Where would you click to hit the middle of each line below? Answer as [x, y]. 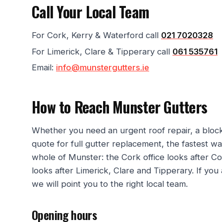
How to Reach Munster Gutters [119, 107]
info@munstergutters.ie [103, 68]
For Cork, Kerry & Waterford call [96, 35]
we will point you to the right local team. [110, 184]
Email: [44, 68]
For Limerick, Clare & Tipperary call [102, 51]
